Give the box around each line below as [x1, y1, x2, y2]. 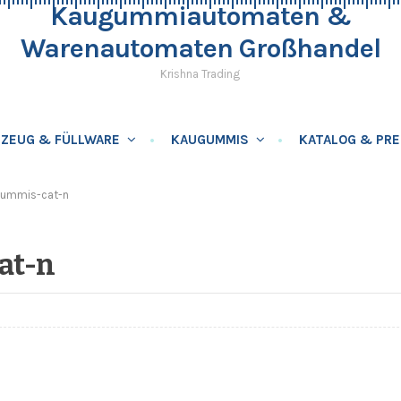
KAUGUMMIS [171, 132, 250, 148]
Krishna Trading [160, 67, 241, 81]
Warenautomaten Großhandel [20, 32, 380, 64]
